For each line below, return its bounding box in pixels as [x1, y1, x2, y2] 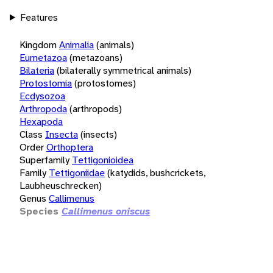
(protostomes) [74, 76, 136, 90]
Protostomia [19, 76, 72, 90]
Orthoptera [46, 140, 93, 154]
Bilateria [19, 63, 54, 77]
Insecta [45, 127, 78, 141]
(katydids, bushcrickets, [107, 166, 205, 179]
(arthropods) [69, 102, 122, 115]
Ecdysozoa [19, 89, 65, 102]
